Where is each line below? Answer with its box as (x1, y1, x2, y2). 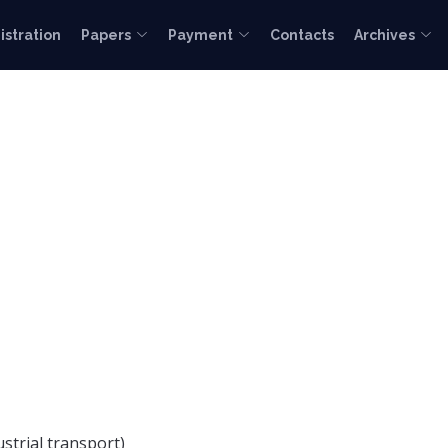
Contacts (270, 26, 334, 43)
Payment (168, 26, 233, 43)
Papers (81, 26, 131, 43)
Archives (354, 26, 415, 43)
